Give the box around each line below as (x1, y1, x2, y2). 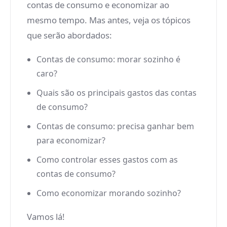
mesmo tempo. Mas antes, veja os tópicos (27, 14, 191, 26)
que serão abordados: (27, 29, 112, 41)
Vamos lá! (27, 211, 65, 222)
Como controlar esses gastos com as (36, 154, 178, 165)
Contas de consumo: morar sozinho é (36, 54, 181, 65)
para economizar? (36, 135, 106, 146)
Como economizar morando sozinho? (36, 187, 181, 199)
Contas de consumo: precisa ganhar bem (36, 121, 195, 132)
